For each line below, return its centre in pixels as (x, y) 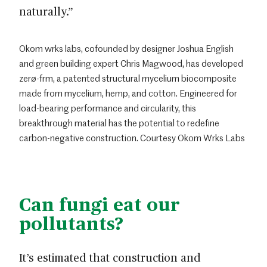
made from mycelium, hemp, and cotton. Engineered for (128, 93)
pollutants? (71, 222)
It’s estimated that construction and (110, 257)
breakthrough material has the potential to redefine (119, 123)
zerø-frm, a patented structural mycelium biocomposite (128, 78)
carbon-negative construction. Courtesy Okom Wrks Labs (132, 138)
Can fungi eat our (100, 203)
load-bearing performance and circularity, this (108, 108)
